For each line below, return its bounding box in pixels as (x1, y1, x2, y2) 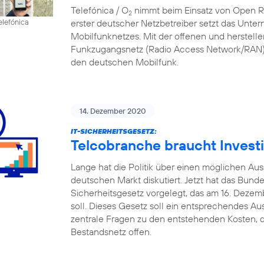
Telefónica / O (71, 4, 128, 16)
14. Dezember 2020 (80, 105, 146, 115)
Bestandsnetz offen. (71, 225, 151, 237)
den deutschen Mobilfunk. (71, 55, 179, 68)
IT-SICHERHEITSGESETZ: (71, 126, 157, 136)
